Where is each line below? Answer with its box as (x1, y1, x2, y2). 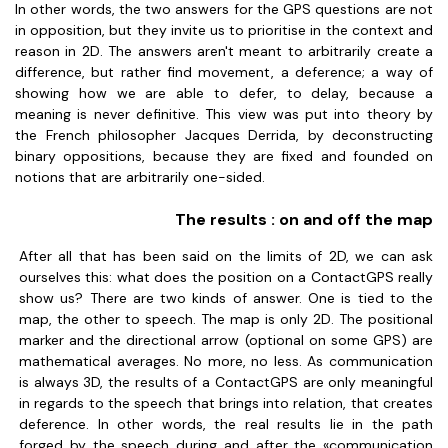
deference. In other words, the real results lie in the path (19, 415, 433, 433)
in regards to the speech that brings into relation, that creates (19, 394, 433, 412)
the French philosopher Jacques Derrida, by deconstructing (15, 126, 433, 144)
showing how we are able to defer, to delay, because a (15, 84, 433, 102)
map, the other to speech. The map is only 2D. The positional (19, 310, 433, 328)
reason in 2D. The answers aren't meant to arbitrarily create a (15, 42, 433, 60)
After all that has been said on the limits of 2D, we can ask (19, 247, 433, 265)
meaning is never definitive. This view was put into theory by (15, 105, 433, 123)
